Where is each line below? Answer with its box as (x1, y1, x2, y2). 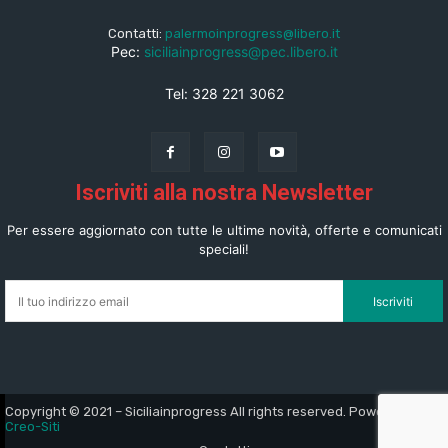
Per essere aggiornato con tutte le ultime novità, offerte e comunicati (6, 222, 442, 239)
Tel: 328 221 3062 (164, 84, 284, 102)
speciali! (199, 241, 249, 258)
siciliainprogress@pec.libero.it (143, 42, 338, 60)
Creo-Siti (5, 419, 60, 435)
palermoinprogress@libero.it (165, 25, 340, 41)
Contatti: (108, 25, 165, 41)
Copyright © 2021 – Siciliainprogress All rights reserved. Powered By (5, 404, 423, 420)
